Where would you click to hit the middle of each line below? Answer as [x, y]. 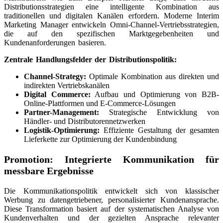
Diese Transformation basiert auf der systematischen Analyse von [111, 209]
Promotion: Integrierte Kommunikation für [111, 159]
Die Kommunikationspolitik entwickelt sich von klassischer [111, 191]
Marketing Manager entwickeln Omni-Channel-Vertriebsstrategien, [111, 24]
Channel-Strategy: [55, 76]
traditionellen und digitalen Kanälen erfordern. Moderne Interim [111, 15]
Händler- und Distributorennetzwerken [85, 121]
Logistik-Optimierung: [62, 130]
